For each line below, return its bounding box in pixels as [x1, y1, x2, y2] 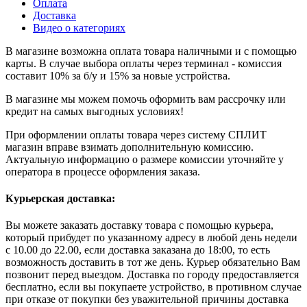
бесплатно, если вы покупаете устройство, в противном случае [5, 281, 302, 293]
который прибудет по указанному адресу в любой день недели [5, 232, 297, 244]
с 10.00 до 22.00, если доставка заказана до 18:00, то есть [5, 244, 270, 256]
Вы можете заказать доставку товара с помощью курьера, [5, 219, 273, 232]
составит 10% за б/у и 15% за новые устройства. [5, 69, 230, 82]
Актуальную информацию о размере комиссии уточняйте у [5, 153, 284, 165]
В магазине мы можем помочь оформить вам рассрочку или [5, 93, 286, 105]
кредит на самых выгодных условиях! [5, 105, 184, 117]
